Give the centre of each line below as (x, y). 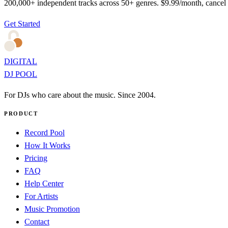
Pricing (36, 158)
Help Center (44, 183)
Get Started (22, 23)
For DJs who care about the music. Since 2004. (80, 95)
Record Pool (45, 132)
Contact (37, 221)
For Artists (41, 196)
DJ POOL (21, 74)
